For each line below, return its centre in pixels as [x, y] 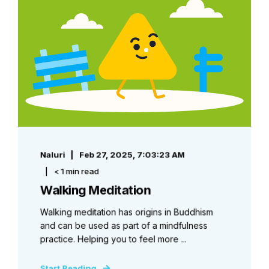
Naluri [53, 155]
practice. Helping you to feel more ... [113, 239]
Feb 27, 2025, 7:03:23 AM [132, 155]
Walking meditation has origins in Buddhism [126, 212]
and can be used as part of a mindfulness [124, 225]
